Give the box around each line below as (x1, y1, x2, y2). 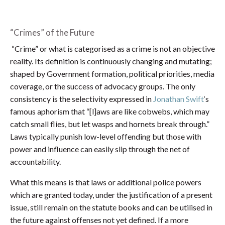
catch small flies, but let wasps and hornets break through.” (10, 119, 209, 129)
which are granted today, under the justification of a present (10, 190, 212, 200)
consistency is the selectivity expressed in (10, 94, 153, 104)
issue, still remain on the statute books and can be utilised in (10, 202, 212, 212)
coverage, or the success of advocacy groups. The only (10, 81, 195, 91)
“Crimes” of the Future (10, 27, 94, 38)
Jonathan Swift (153, 94, 204, 104)
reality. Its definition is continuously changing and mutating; (10, 56, 212, 66)
